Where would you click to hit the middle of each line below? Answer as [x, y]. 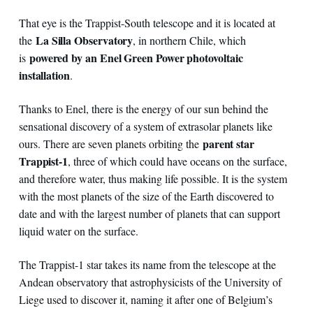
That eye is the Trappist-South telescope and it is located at [147, 23]
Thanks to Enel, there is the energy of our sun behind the [143, 109]
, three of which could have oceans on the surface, [178, 161]
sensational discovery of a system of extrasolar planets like [145, 126]
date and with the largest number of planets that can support [149, 214]
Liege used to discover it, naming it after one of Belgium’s [145, 300]
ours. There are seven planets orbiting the [110, 144]
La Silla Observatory [84, 41]
